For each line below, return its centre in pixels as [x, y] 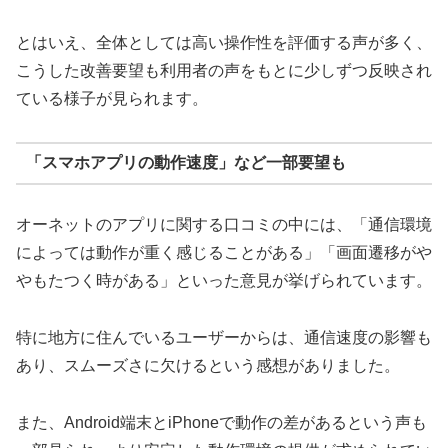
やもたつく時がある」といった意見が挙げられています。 [224, 280]
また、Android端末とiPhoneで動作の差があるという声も [221, 422]
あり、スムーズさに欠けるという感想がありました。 [208, 365]
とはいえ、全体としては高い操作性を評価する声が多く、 [224, 43]
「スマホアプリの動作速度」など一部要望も [185, 163]
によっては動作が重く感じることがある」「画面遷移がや [224, 252]
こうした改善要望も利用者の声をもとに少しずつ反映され [224, 71]
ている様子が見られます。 [112, 99]
